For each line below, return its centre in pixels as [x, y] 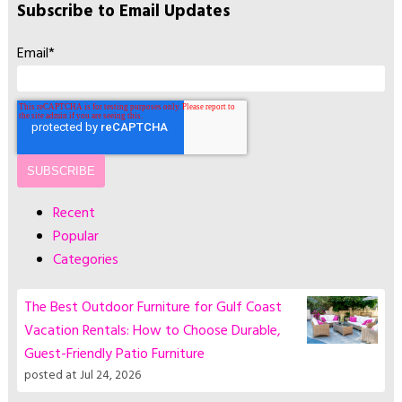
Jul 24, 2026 [111, 376]
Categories [85, 261]
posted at [51, 376]
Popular [75, 237]
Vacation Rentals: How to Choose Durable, [153, 332]
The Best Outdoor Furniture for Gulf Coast [153, 308]
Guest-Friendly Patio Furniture [115, 355]
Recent [74, 214]
